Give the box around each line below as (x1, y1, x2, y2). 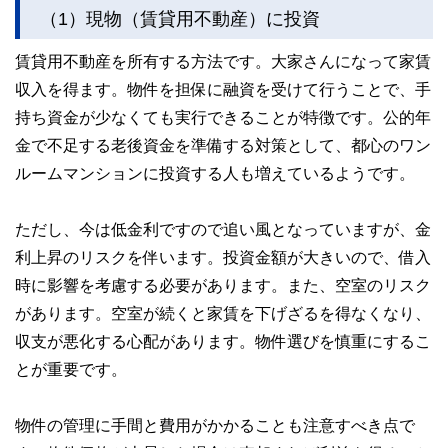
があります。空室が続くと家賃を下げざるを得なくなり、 (15, 304, 431, 321)
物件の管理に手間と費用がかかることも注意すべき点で (15, 416, 415, 433)
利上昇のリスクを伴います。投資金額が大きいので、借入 (15, 248, 431, 265)
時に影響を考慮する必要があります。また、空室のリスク (15, 276, 431, 293)
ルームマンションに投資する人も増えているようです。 (15, 164, 415, 181)
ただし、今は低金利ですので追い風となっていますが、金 (15, 220, 431, 237)
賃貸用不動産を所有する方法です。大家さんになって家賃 (15, 52, 431, 69)
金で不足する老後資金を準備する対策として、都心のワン (15, 136, 431, 153)
